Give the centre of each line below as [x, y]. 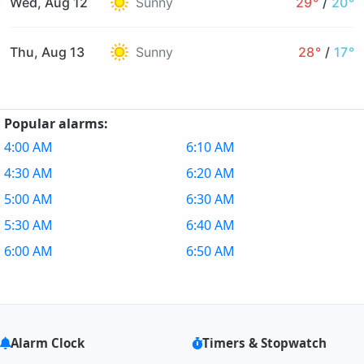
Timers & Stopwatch [264, 343]
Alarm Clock [48, 343]
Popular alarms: [56, 124]
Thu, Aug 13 [47, 52]
